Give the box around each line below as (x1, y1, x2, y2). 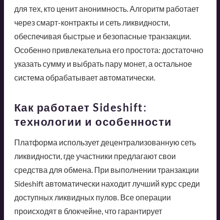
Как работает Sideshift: (14, 100, 147, 114)
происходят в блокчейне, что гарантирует (14, 206, 162, 216)
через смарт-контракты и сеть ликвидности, (14, 17, 170, 27)
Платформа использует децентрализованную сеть (14, 137, 196, 147)
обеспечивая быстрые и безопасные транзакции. (14, 31, 191, 41)
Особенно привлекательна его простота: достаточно (14, 45, 203, 55)
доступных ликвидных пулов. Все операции (14, 192, 171, 202)
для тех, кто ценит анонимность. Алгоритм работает (14, 3, 199, 13)
